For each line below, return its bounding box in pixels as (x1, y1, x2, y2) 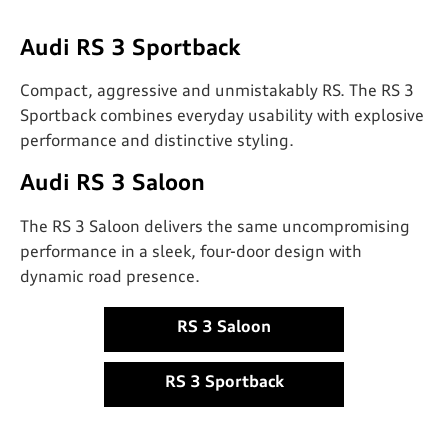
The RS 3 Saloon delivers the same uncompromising (20, 219, 410, 236)
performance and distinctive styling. (20, 134, 294, 151)
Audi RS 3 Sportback (20, 38, 241, 61)
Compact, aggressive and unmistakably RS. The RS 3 (20, 84, 414, 101)
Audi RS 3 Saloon (20, 173, 205, 196)
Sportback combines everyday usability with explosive (20, 109, 424, 126)
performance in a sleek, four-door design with (20, 244, 362, 261)
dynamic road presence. (20, 269, 200, 286)
